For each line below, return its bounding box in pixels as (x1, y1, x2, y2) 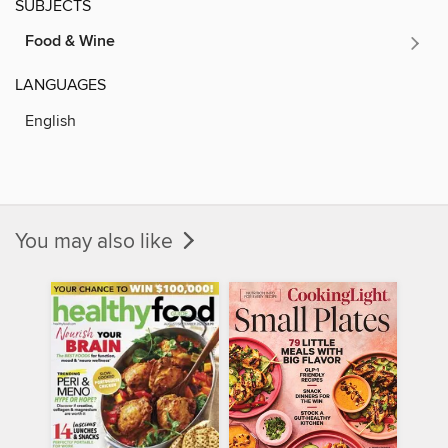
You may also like (15, 228, 178, 255)
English (25, 110, 76, 131)
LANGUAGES (15, 74, 106, 95)
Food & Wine (25, 30, 115, 52)
